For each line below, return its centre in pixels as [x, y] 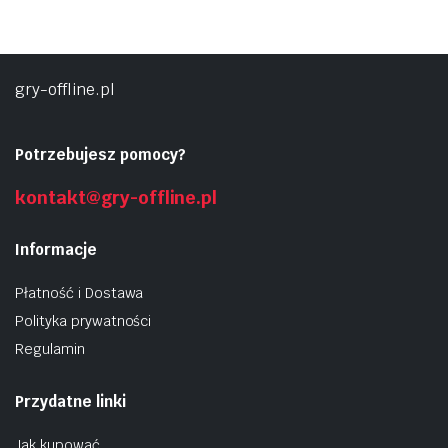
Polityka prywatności [83, 321]
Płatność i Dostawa [79, 293]
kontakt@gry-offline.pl [116, 197]
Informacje [56, 249]
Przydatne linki [70, 401]
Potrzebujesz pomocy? [100, 154]
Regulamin [50, 349]
